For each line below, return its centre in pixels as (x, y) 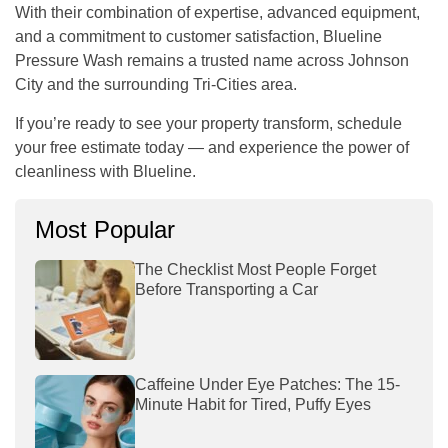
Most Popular (105, 229)
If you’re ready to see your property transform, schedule (208, 123)
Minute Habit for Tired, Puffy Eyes (255, 404)
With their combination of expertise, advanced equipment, (217, 12)
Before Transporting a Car (226, 289)
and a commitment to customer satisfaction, (169, 36)
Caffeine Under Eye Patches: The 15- (267, 384)
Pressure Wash (69, 60)
